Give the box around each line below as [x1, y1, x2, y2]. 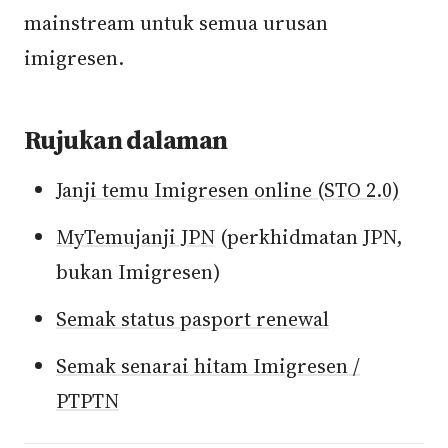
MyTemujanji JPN [56, 223, 215, 251]
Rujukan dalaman [24, 122, 228, 158]
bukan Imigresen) [56, 258, 221, 286]
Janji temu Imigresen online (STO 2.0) [56, 176, 400, 204]
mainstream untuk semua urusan [24, 9, 328, 37]
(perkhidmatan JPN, [215, 223, 403, 251]
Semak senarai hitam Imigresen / [56, 352, 360, 380]
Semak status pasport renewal [56, 305, 329, 333]
